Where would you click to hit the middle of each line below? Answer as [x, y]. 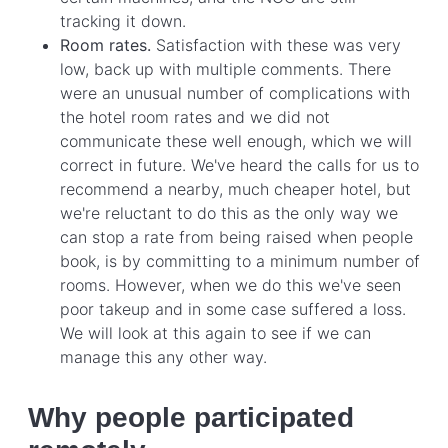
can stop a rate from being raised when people [236, 236]
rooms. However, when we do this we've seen [230, 284]
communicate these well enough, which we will [236, 140]
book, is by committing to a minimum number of [240, 260]
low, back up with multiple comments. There [225, 68]
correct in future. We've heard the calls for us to [239, 164]
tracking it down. [123, 20]
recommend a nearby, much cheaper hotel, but [235, 188]
